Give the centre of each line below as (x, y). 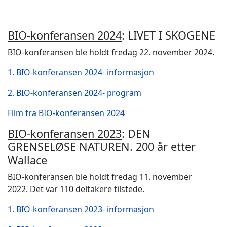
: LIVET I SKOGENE (168, 35)
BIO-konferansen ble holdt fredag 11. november (100, 177)
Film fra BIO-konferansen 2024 (66, 113)
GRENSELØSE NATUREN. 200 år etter (102, 147)
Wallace (27, 160)
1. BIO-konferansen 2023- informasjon (81, 209)
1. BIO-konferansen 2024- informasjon (83, 72)
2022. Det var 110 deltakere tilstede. (76, 189)
